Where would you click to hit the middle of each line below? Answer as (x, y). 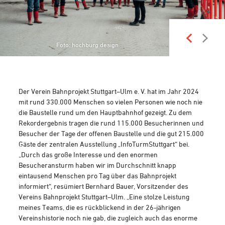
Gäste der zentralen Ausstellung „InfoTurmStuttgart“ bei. (104, 144)
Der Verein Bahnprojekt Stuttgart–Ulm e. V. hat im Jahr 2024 (109, 91)
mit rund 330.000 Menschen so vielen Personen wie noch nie (111, 102)
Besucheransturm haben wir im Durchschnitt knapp (98, 165)
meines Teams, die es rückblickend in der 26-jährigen (100, 207)
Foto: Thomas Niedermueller (87, 44)
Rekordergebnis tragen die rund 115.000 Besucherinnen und (111, 123)
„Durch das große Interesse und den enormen (88, 154)
